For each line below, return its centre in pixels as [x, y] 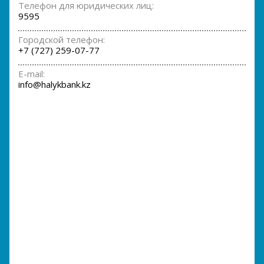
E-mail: [32, 74]
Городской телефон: [62, 39]
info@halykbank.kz [55, 84]
